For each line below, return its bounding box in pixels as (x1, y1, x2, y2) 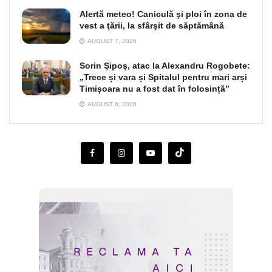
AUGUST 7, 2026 (86, 38, 137, 45)
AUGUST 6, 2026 (86, 101, 137, 108)
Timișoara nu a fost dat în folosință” (80, 84, 229, 94)
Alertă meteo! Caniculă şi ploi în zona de (80, 9, 247, 19)
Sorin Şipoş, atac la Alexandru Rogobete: (80, 61, 250, 71)
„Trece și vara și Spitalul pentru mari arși (80, 72, 247, 83)
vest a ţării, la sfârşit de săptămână (80, 21, 224, 31)
